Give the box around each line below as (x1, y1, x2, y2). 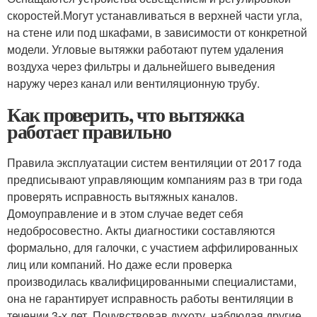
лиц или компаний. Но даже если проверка (7, 255, 232, 272)
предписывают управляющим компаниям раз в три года (7, 171, 302, 188)
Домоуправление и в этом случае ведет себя (7, 204, 243, 221)
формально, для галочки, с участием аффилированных (7, 238, 298, 255)
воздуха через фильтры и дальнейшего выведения (7, 57, 275, 74)
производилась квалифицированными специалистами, (7, 272, 296, 289)
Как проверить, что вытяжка (7, 99, 244, 129)
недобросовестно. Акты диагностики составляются (7, 221, 275, 238)
